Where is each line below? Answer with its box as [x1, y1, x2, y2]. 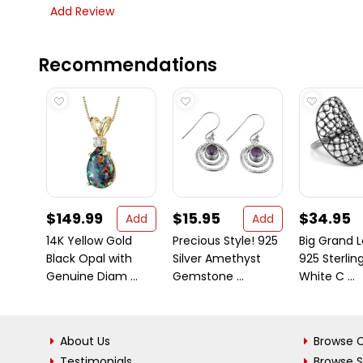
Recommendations [38, 53, 217, 78]
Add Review [50, 3, 114, 19]
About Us [60, 333, 110, 349]
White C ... [299, 268, 355, 284]
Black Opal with [46, 250, 132, 267]
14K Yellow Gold [46, 233, 132, 249]
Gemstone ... [173, 268, 244, 284]
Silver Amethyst [173, 250, 261, 267]
